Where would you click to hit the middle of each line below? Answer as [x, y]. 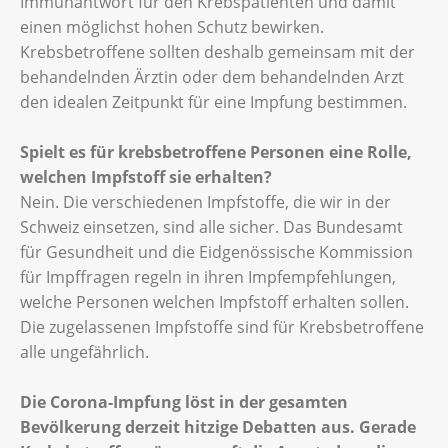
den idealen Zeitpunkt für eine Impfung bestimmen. [213, 101]
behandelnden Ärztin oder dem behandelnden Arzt [212, 76]
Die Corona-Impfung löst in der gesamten [184, 401]
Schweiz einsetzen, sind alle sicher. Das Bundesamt [211, 226]
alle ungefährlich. [84, 351]
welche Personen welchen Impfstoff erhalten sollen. [214, 301]
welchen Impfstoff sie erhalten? [146, 176]
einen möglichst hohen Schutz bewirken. [172, 26]
